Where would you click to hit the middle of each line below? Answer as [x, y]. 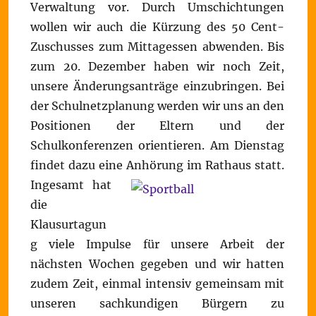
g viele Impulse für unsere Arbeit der [158, 244]
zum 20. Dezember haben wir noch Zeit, [158, 66]
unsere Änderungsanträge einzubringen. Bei [158, 86]
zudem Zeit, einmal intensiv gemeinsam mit [158, 284]
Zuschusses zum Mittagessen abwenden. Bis [158, 47]
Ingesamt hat [71, 185]
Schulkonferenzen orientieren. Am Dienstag [158, 145]
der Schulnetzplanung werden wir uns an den [158, 106]
